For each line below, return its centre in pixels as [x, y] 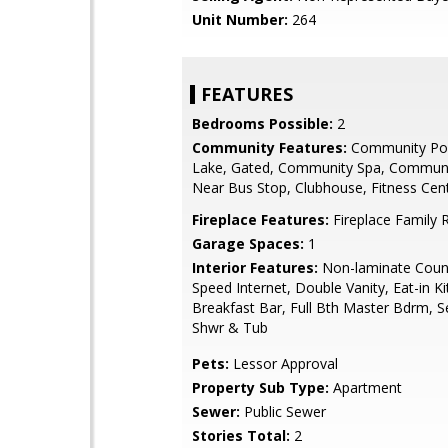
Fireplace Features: [260, 219]
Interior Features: [255, 267]
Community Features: [269, 147]
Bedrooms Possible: [262, 123]
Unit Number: [240, 19]
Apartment [365, 387]
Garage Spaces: [248, 243]
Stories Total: [241, 435]
